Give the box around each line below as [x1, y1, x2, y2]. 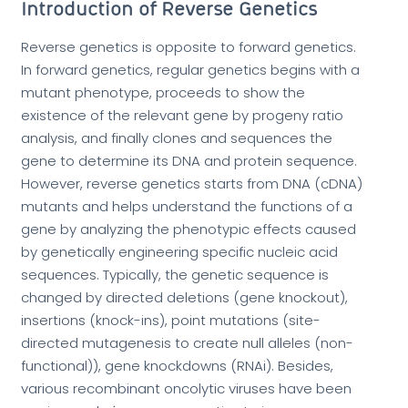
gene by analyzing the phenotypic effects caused [20, 219, 356, 240]
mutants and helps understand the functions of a [20, 197, 352, 217]
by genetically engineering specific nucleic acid [20, 242, 338, 262]
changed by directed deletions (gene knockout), [20, 288, 348, 308]
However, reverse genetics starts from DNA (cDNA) [20, 174, 362, 194]
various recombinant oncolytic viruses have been [20, 379, 352, 399]
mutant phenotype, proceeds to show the [20, 83, 305, 103]
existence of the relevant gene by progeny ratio [20, 106, 343, 126]
